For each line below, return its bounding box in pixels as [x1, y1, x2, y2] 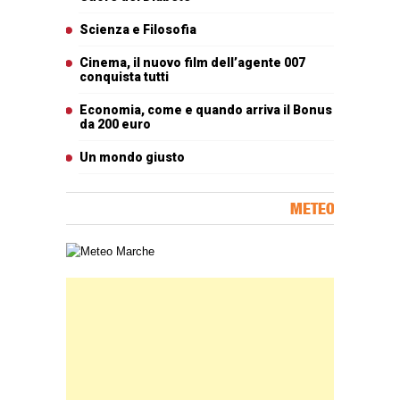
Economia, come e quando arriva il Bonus [79, 102, 332, 117]
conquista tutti [79, 69, 169, 84]
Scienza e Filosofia [79, 21, 196, 37]
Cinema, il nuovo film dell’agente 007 [79, 54, 305, 70]
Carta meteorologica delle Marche [66, 244, 239, 258]
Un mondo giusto [79, 149, 185, 164]
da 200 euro [79, 116, 151, 131]
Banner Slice [66, 279, 132, 293]
